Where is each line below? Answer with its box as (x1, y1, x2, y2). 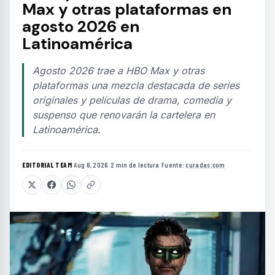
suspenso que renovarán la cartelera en (33, 109, 215, 121)
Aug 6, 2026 (74, 161, 109, 169)
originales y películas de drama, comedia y (33, 94, 231, 106)
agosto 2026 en (22, 16, 139, 37)
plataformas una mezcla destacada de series (33, 79, 239, 91)
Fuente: (161, 161, 186, 169)
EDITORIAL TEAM (22, 161, 72, 169)
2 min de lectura (110, 161, 160, 169)
